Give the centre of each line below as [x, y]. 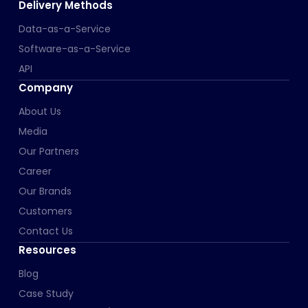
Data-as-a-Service [64, 29]
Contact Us [45, 231]
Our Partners [48, 151]
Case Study [46, 293]
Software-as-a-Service [74, 48]
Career [35, 171]
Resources [47, 250]
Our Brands [45, 191]
